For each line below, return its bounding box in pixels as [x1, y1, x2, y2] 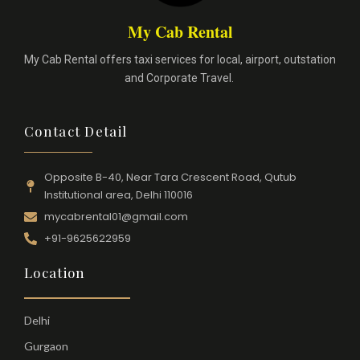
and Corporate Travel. [124, 72, 236, 85]
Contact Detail [24, 121, 128, 140]
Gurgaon [24, 338, 68, 353]
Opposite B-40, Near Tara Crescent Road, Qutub [44, 170, 297, 186]
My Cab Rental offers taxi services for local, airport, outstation [24, 53, 336, 67]
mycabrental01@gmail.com [44, 209, 188, 225]
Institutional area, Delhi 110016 [44, 187, 193, 203]
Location [24, 264, 86, 282]
